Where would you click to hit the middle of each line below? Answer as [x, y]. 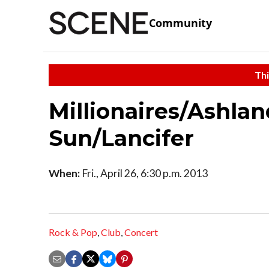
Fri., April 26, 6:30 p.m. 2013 [144, 173]
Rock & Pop [73, 232]
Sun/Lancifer [121, 138]
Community [180, 23]
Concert [141, 232]
